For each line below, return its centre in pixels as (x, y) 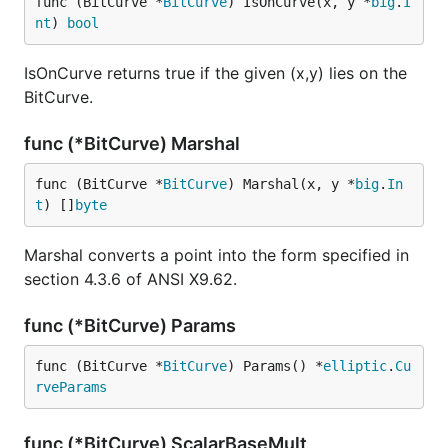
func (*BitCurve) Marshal (134, 143)
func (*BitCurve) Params (132, 325)
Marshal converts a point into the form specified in (216, 255)
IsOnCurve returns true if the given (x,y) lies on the (215, 73)
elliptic (355, 366)
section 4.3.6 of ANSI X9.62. (130, 279)
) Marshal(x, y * (291, 184)
